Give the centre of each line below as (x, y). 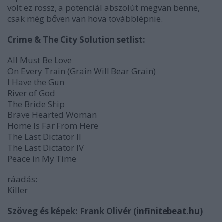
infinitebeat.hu (168, 211)
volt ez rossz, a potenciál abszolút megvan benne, (104, 7)
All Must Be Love (40, 60)
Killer (18, 190)
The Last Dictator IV (46, 147)
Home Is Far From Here (53, 125)
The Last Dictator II (44, 136)
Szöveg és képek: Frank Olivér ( (72, 211)
